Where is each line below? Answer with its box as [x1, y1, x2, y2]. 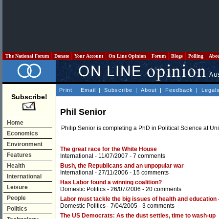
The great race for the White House [60, 146, 157, 153]
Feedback [165, 87, 193, 93]
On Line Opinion [107, 53, 148, 59]
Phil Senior [60, 107, 106, 117]
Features [7, 152, 32, 158]
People [7, 195, 26, 201]
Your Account [73, 53, 105, 59]
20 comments [146, 186, 181, 193]
